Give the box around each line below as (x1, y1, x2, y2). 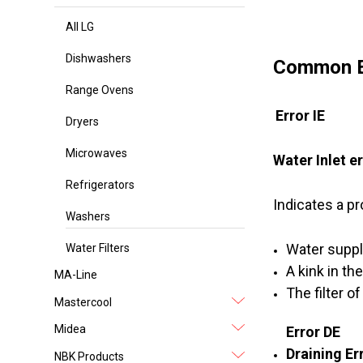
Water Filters (66, 241, 130, 255)
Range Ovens (66, 83, 135, 97)
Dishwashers (66, 52, 132, 66)
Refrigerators (66, 178, 135, 192)
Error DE (285, 323, 340, 341)
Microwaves (66, 147, 128, 160)
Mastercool (54, 295, 113, 309)
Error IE (275, 107, 325, 125)
